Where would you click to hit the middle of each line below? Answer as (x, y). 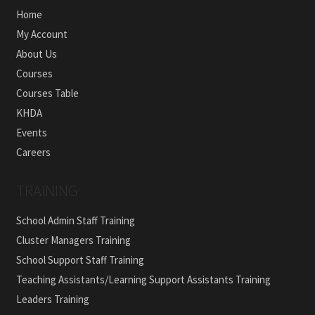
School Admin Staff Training (75, 221)
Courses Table (47, 93)
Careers (33, 152)
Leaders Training (52, 300)
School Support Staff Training (80, 260)
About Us (36, 53)
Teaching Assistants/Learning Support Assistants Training (143, 280)
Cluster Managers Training (73, 240)
